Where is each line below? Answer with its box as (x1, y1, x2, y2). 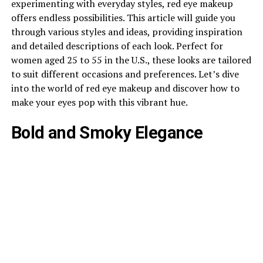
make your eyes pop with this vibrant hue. (11, 96, 188, 109)
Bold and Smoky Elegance (11, 123, 203, 143)
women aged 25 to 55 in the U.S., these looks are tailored (11, 53, 251, 66)
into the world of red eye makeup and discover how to (11, 82, 240, 95)
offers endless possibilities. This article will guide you (11, 11, 235, 24)
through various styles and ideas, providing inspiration (11, 25, 242, 38)
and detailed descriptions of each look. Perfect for (11, 39, 223, 52)
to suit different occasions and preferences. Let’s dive (11, 68, 239, 80)
